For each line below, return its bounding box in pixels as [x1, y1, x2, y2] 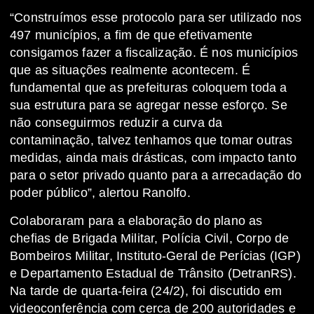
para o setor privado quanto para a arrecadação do [10, 168, 302, 183]
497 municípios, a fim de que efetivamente [10, 28, 253, 43]
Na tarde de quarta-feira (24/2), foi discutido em [10, 284, 282, 299]
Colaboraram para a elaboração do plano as [10, 214, 263, 228]
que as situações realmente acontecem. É [10, 63, 251, 78]
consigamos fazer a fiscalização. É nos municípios [10, 46, 299, 60]
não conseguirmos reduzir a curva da [10, 116, 223, 130]
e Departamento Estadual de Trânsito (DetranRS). [10, 266, 296, 281]
